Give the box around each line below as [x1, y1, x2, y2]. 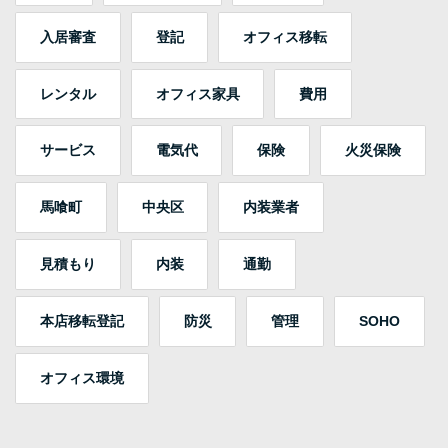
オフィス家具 [155, 85, 240, 102]
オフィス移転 [243, 28, 328, 45]
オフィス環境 [39, 369, 124, 386]
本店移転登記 [39, 312, 124, 329]
